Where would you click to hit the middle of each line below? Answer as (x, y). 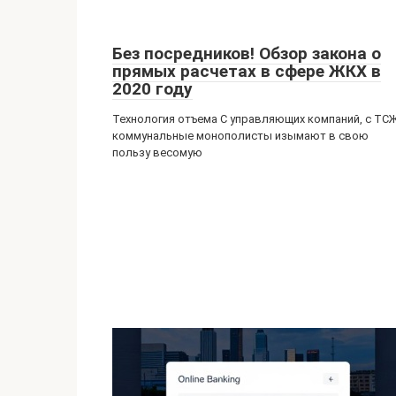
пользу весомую (157, 152)
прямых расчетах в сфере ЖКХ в (247, 71)
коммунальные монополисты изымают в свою (240, 136)
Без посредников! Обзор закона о (247, 53)
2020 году (152, 89)
